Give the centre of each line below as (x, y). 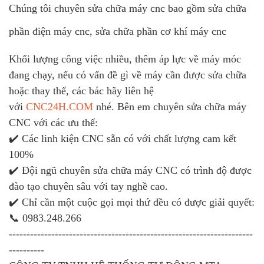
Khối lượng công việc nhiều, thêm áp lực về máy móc (125, 59)
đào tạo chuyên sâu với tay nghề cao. (88, 187)
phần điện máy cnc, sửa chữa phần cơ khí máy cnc (118, 32)
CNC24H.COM (60, 107)
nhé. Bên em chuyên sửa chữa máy (170, 107)
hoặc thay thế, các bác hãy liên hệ (81, 91)
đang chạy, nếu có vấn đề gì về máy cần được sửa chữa (128, 75)
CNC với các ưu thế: (53, 123)
